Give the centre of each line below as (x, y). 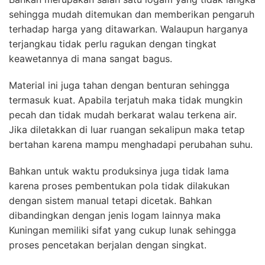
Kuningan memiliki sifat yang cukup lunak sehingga (122, 230)
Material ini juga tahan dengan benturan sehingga (119, 85)
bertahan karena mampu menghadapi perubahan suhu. (131, 144)
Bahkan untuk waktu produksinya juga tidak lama (119, 171)
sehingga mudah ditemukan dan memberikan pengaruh (132, 14)
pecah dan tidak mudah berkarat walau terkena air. (123, 114)
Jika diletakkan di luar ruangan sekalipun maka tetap (127, 129)
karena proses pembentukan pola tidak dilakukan (119, 185)
